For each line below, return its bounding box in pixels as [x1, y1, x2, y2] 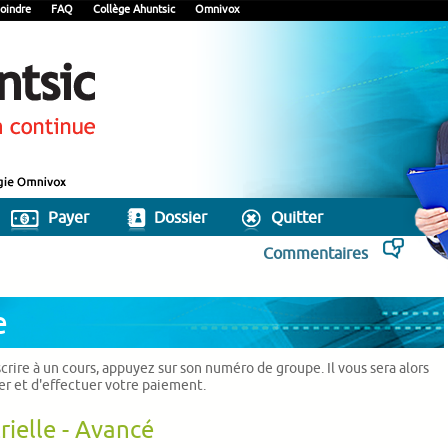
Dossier [153, 208, 207, 228]
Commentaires [263, 244, 368, 264]
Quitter [271, 208, 323, 228]
